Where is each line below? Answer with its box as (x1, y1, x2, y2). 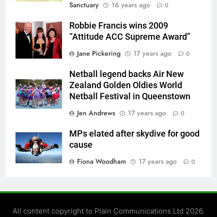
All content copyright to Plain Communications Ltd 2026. (13, 206, 204, 216)
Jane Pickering (77, 48, 121, 59)
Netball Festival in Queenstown (69, 92, 190, 102)
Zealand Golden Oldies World (69, 80, 182, 91)
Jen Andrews (77, 108, 115, 118)
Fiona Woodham (77, 156, 126, 167)
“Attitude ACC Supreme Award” (69, 32, 190, 42)
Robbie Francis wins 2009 (69, 21, 168, 31)
